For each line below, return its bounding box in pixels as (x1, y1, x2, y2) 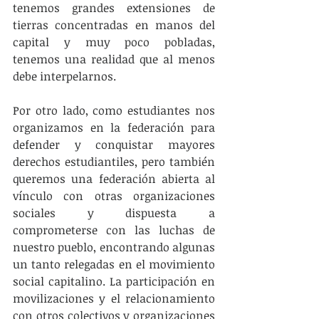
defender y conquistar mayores (13, 137, 215, 152)
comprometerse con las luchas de (13, 222, 215, 238)
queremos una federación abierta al (13, 171, 215, 187)
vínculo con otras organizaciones (13, 188, 215, 204)
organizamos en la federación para (13, 120, 215, 135)
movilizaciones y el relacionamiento (13, 291, 215, 306)
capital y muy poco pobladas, (13, 34, 215, 50)
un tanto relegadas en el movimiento (13, 256, 215, 272)
